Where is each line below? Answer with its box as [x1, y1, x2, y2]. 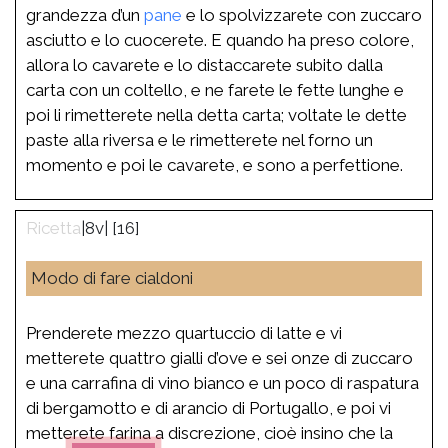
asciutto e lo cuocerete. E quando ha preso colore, [26, 29, 414, 50]
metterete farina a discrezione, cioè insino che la [26, 422, 393, 443]
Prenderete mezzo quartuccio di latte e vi [26, 322, 342, 343]
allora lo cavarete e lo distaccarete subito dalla [26, 54, 383, 75]
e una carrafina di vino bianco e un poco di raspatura [26, 372, 419, 393]
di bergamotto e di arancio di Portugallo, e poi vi [26, 397, 391, 418]
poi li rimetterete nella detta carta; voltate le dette [26, 104, 407, 125]
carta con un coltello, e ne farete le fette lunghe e [26, 79, 404, 100]
